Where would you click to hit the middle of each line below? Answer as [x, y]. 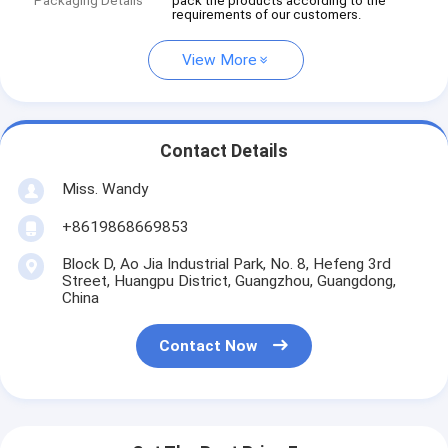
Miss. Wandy [104, 188]
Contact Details [224, 151]
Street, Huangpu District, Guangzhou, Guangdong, [228, 280]
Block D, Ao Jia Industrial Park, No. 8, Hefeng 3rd [226, 263]
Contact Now [208, 346]
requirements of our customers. [267, 15]
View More [219, 60]
